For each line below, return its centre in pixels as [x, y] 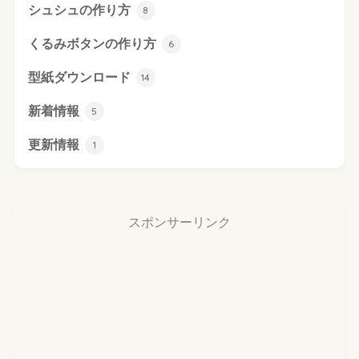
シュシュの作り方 [81, 10]
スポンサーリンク [179, 223]
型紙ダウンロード [81, 77]
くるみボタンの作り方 [93, 43]
